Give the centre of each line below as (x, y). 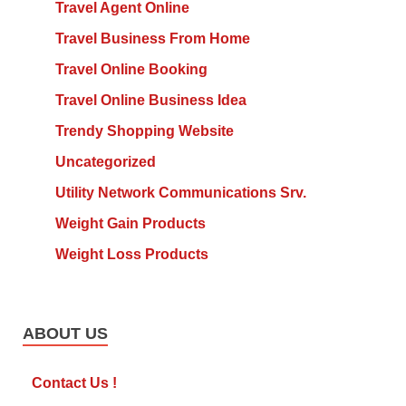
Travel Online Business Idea (150, 101)
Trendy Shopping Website (144, 131)
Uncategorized (105, 162)
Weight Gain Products (130, 224)
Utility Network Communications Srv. (180, 193)
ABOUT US (65, 334)
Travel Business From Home (152, 39)
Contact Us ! (74, 383)
